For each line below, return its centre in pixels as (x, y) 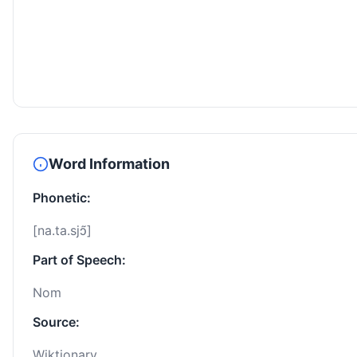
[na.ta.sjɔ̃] (62, 231)
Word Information (109, 164)
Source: (56, 322)
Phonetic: (62, 198)
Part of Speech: (79, 260)
